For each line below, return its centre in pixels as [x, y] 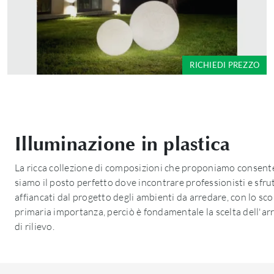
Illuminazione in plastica [123, 144]
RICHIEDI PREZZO [224, 65]
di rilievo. [35, 226]
